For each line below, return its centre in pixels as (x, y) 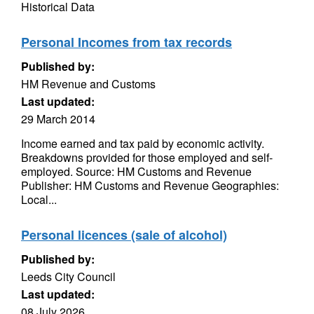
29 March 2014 (58, 119)
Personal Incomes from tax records (127, 42)
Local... (39, 199)
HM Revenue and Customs (88, 84)
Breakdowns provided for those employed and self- (147, 157)
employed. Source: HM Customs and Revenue (136, 171)
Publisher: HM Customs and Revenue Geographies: (150, 185)
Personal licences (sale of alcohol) (124, 235)
